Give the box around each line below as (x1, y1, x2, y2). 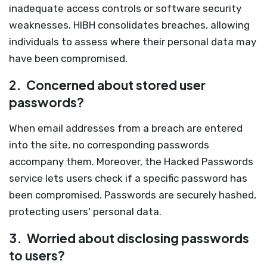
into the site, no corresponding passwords (9, 139, 209, 151)
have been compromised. (9, 52, 128, 64)
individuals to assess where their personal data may (9, 36, 256, 48)
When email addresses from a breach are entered (9, 122, 243, 134)
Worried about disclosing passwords (24, 230, 249, 246)
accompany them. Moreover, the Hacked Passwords (9, 156, 253, 167)
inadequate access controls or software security (9, 2, 241, 14)
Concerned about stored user (24, 77, 206, 93)
